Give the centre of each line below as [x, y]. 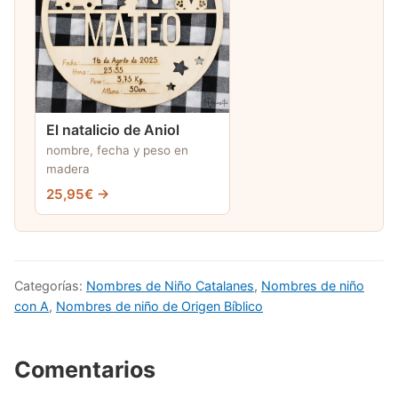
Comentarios [85, 369]
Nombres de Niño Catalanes [170, 285]
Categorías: [50, 285]
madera [68, 168]
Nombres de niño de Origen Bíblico [159, 306]
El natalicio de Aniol [113, 130]
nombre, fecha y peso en [117, 150]
